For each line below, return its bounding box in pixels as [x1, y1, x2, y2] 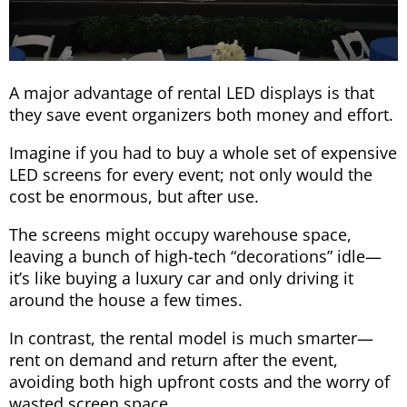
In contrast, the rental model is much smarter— [9, 327, 373, 350]
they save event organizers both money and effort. [9, 104, 393, 126]
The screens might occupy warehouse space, [9, 223, 352, 246]
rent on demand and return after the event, [9, 349, 338, 372]
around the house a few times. [9, 289, 243, 312]
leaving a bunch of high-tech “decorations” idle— [9, 245, 382, 268]
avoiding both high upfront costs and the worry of [9, 371, 390, 393]
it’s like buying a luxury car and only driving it [9, 267, 353, 290]
